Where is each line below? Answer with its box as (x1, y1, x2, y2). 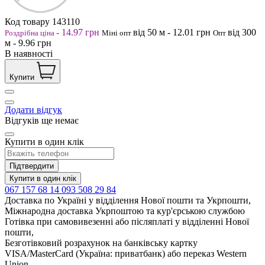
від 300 (228, 27, 256, 37)
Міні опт (102, 28, 133, 37)
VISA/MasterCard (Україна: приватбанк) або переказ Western (5, 248, 247, 258)
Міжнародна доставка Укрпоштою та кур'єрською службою (5, 205, 245, 216)
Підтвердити (9, 161, 54, 170)
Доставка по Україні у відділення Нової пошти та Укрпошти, (5, 195, 251, 205)
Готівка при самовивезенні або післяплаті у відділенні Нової (5, 216, 249, 227)
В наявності (5, 48, 53, 59)
